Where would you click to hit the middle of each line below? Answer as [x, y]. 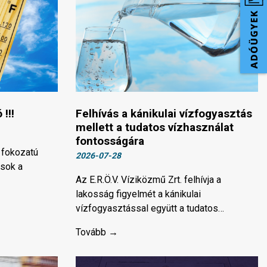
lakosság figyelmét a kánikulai [138, 194]
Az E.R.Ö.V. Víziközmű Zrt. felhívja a [148, 180]
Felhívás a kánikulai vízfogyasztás [164, 114]
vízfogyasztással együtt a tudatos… [150, 209]
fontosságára [110, 141]
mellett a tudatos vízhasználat [155, 128]
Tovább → [97, 232]
